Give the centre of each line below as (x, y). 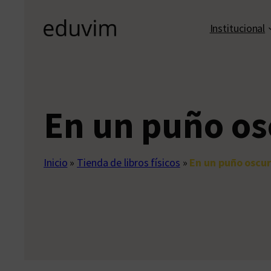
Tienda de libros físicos (129, 163)
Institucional (237, 28)
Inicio (56, 163)
